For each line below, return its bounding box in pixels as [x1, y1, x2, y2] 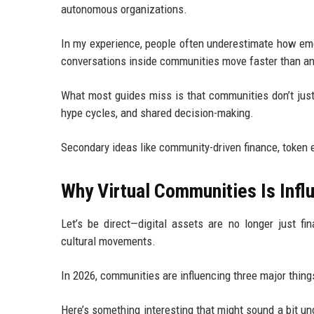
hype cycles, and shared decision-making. [61, 106, 254, 121]
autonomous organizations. [61, 2, 187, 17]
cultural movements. [61, 234, 156, 249]
